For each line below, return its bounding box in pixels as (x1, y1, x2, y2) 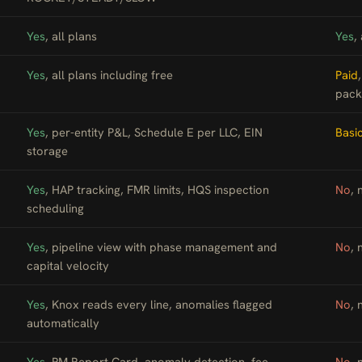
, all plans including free (45, 67, 173, 82)
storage (27, 143, 68, 158)
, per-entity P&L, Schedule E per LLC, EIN (45, 124, 263, 140)
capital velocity (27, 258, 109, 273)
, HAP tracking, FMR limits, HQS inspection (45, 182, 269, 197)
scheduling (27, 200, 84, 216)
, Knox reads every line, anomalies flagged (45, 297, 272, 312)
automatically (27, 315, 99, 330)
